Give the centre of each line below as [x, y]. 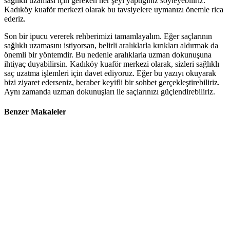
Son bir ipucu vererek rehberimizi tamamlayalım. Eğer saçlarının [108, 36]
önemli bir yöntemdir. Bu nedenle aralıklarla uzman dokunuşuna [108, 54]
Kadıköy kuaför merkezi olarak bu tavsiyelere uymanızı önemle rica [114, 9]
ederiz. [15, 18]
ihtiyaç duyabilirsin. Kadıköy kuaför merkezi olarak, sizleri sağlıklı [112, 64]
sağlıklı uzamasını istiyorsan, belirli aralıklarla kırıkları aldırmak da [111, 45]
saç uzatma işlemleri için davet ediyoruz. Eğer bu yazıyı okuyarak [110, 73]
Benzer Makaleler [35, 111]
